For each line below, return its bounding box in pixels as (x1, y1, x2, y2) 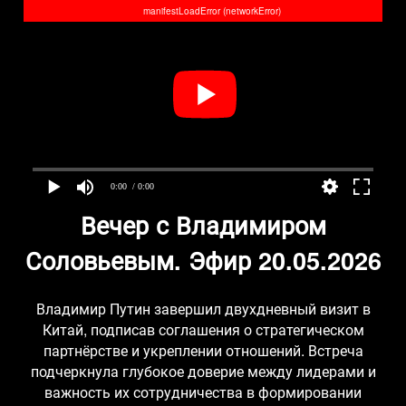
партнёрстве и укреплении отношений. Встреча (43, 339, 363, 361)
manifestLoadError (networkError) (143, 5, 281, 17)
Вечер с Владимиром (80, 206, 326, 242)
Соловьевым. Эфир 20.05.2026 (24, 241, 382, 277)
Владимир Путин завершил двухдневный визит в (35, 297, 371, 319)
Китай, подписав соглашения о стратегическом (42, 318, 364, 340)
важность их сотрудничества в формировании (44, 381, 362, 402)
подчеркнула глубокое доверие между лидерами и (30, 360, 376, 382)
